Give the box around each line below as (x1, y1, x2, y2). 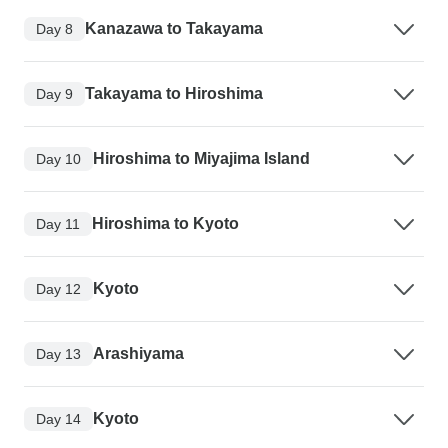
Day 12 (36, 280, 81, 297)
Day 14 (36, 410, 81, 427)
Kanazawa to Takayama (85, 20, 263, 38)
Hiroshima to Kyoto (92, 215, 239, 233)
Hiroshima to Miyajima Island (93, 150, 310, 168)
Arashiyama (93, 345, 184, 363)
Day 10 (36, 150, 81, 167)
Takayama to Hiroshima (85, 85, 263, 103)
